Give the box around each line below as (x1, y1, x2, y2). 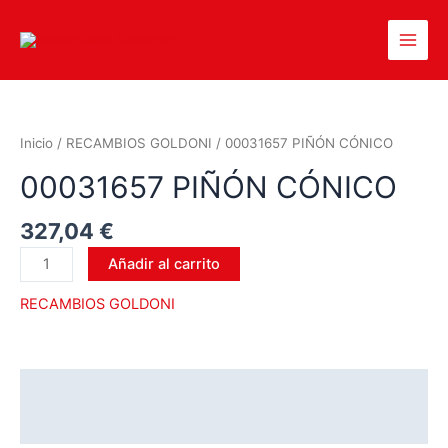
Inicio (20, 135, 53, 152)
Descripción (20, 378, 107, 397)
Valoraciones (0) (20, 415, 138, 434)
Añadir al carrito (107, 254, 220, 273)
